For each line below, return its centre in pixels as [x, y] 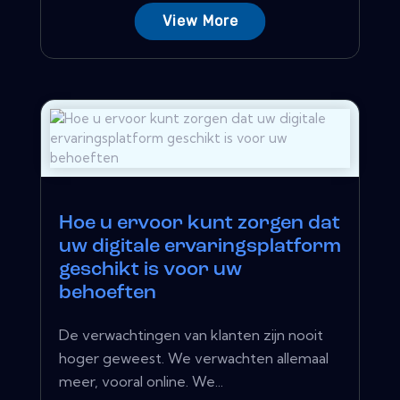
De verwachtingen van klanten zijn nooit [191, 334]
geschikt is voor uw [150, 270]
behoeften [108, 293]
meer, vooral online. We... [141, 381]
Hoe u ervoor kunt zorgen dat [200, 223]
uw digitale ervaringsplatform [200, 246]
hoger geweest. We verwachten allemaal [194, 358]
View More [200, 21]
